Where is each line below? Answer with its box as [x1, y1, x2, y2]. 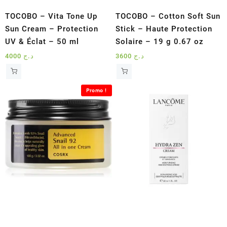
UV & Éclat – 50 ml [5, 36, 79, 46]
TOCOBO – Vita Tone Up [5, 11, 97, 21]
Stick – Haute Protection [116, 24, 213, 33]
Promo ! [86, 87, 107, 94]
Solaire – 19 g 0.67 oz [116, 36, 204, 46]
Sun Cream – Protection [5, 24, 98, 33]
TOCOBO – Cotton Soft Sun [116, 11, 221, 21]
